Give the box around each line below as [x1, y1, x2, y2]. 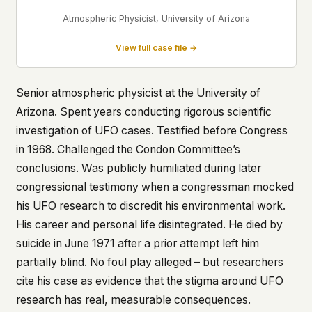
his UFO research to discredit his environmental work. [15, 198, 286, 212]
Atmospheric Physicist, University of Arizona [62, 13, 250, 24]
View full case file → [115, 42, 197, 54]
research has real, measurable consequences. [15, 292, 251, 306]
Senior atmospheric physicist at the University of [15, 86, 260, 100]
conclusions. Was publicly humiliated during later [15, 161, 261, 175]
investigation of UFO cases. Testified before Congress [15, 123, 288, 137]
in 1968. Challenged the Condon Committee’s [15, 142, 240, 156]
